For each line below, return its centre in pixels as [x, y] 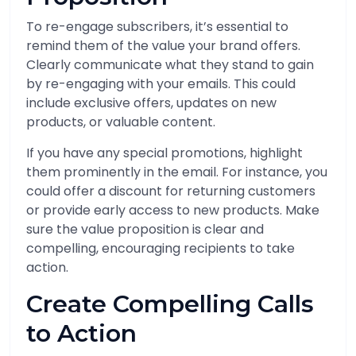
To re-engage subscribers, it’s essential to [157, 27]
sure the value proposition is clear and [145, 229]
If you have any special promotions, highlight [164, 153]
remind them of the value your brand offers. [163, 46]
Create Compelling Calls [170, 304]
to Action [81, 333]
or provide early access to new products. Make [173, 210]
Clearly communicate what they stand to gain [170, 65]
